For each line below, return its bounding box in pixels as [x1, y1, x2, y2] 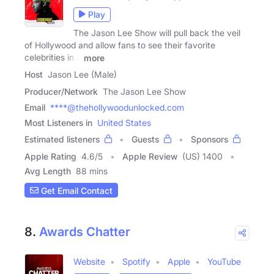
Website [73, 256, 105, 267]
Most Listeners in [24, 117, 92, 128]
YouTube [207, 256, 241, 267]
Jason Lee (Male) [48, 69, 117, 80]
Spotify [122, 256, 150, 267]
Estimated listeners [24, 134, 100, 145]
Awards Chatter [39, 224, 130, 240]
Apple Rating [24, 151, 76, 162]
